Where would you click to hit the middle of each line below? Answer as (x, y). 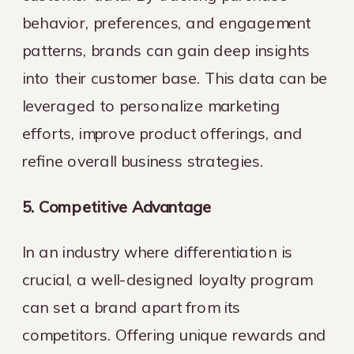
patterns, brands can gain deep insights (166, 51)
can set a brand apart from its (131, 307)
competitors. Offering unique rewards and (175, 335)
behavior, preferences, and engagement (167, 23)
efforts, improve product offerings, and (162, 134)
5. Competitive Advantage (117, 206)
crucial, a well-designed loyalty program (167, 280)
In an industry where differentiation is (157, 252)
